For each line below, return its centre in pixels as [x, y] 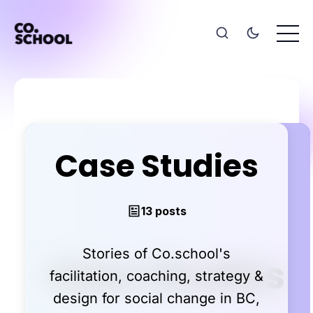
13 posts [163, 211]
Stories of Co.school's [156, 253]
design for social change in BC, [156, 298]
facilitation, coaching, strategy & [156, 276]
